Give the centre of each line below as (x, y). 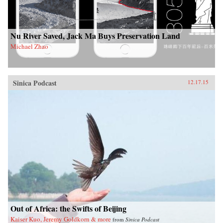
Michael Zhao (29, 46)
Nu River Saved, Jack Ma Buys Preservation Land (95, 35)
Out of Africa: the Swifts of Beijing (68, 208)
